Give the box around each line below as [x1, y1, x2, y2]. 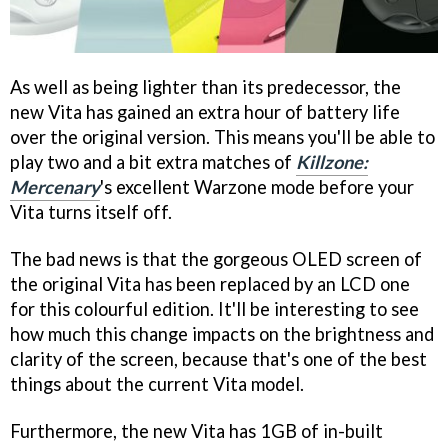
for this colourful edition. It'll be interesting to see [10, 297, 419, 320]
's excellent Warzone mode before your [100, 175, 414, 198]
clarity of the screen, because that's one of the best [10, 347, 427, 370]
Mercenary [10, 175, 100, 198]
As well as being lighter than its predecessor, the [10, 75, 401, 98]
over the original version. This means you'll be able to [10, 125, 435, 148]
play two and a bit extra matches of [10, 150, 296, 173]
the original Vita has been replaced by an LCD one [10, 272, 410, 295]
